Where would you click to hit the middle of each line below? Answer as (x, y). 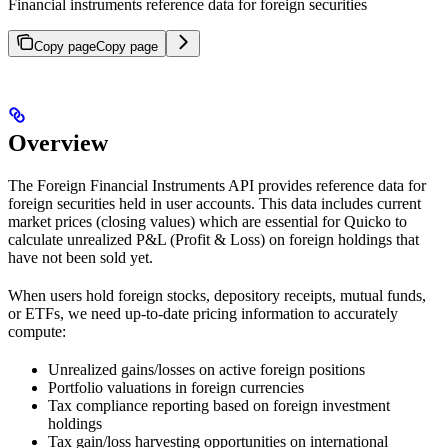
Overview (58, 143)
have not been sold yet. (80, 258)
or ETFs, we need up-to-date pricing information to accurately (203, 314)
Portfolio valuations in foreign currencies (176, 388)
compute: (37, 332)
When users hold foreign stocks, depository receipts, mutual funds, (217, 296)
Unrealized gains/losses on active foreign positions (206, 370)
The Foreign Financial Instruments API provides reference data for (217, 186)
